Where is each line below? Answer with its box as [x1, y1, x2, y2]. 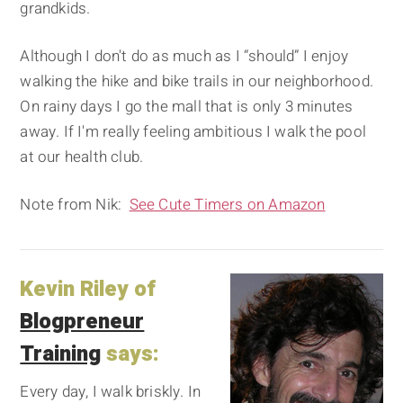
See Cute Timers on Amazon [129, 193, 326, 217]
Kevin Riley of [20, 273, 157, 305]
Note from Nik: [20, 193, 130, 217]
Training [20, 337, 102, 370]
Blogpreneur [20, 305, 145, 337]
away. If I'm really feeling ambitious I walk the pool [20, 121, 367, 144]
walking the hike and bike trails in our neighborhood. [20, 70, 374, 94]
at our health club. [20, 146, 144, 169]
